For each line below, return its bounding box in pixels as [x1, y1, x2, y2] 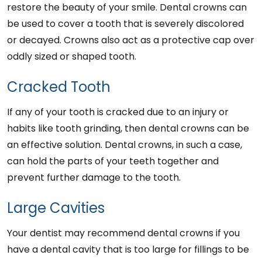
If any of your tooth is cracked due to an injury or [7, 105, 229, 119]
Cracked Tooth [7, 77, 111, 97]
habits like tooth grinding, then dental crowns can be [7, 122, 249, 136]
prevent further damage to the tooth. [7, 171, 181, 185]
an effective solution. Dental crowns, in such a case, [7, 138, 242, 152]
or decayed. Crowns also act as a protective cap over [7, 33, 254, 47]
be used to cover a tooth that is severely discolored [7, 17, 244, 31]
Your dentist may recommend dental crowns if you [7, 226, 240, 240]
